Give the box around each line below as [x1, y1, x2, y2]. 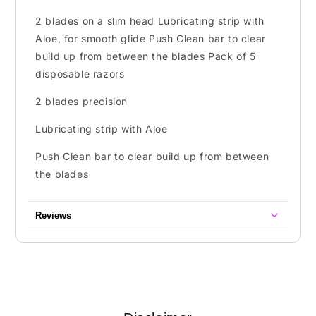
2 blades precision [35, 95, 128, 107]
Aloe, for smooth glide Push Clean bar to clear [35, 32, 266, 44]
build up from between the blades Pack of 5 [35, 49, 256, 62]
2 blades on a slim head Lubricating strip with [35, 14, 265, 27]
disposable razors [35, 67, 125, 80]
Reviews [35, 209, 72, 221]
